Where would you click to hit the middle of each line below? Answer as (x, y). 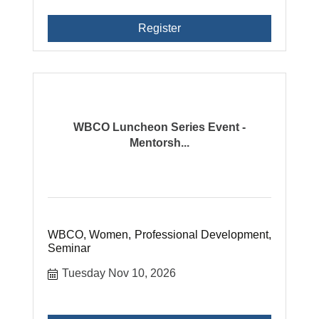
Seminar (69, 248)
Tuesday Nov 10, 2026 (119, 273)
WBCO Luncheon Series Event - (159, 127)
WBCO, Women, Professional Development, (159, 234)
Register (159, 28)
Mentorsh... (159, 142)
